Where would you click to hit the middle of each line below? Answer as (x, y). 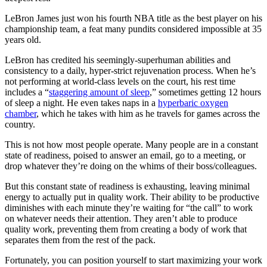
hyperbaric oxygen (193, 103)
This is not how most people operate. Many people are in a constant (131, 145)
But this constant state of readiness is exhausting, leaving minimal (127, 187)
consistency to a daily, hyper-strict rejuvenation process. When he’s (130, 71)
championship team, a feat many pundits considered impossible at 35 (133, 29)
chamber (21, 114)
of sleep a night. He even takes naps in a (81, 103)
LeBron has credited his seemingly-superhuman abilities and (118, 60)
